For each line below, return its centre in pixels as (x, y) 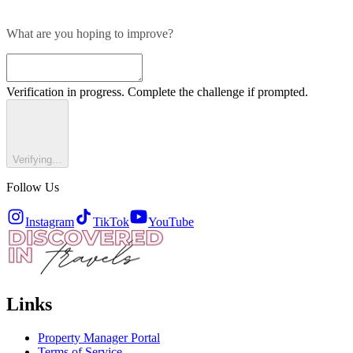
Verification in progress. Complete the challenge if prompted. (157, 91)
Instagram (50, 221)
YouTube (171, 221)
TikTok (111, 221)
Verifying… (37, 159)
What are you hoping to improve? (90, 33)
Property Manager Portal (99, 337)
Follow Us (33, 187)
